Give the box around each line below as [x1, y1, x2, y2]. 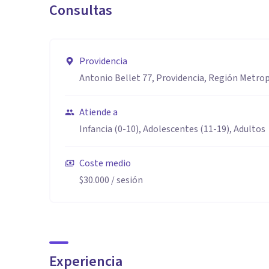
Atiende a [79, 106, 118, 119]
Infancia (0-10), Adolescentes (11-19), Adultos [79, 122, 265, 136]
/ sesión [109, 174, 143, 187]
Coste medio [79, 157, 131, 170]
